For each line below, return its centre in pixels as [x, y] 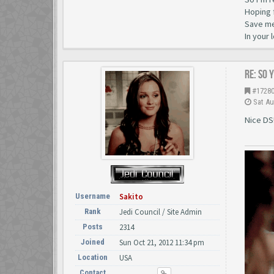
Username [93, 196]
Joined [93, 242]
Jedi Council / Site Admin [161, 212]
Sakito [131, 197]
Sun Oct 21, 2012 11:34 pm [162, 243]
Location [93, 257]
